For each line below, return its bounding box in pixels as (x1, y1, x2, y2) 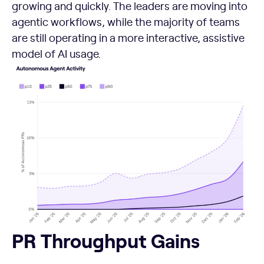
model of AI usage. (12, 45, 101, 61)
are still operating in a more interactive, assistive (12, 29, 245, 45)
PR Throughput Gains (12, 226, 200, 254)
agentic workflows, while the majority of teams (12, 14, 240, 29)
